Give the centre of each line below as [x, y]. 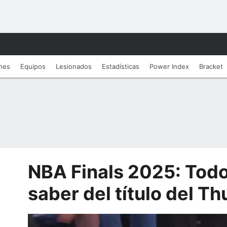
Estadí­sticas [121, 66]
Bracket [211, 66]
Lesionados [74, 66]
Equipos [33, 66]
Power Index [169, 66]
